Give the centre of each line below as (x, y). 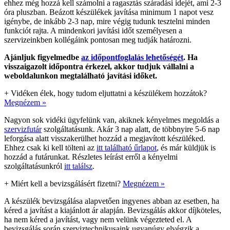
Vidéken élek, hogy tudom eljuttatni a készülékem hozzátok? (109, 93)
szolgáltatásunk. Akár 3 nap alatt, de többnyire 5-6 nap (131, 129)
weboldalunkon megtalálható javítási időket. (81, 75)
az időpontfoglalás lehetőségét (132, 57)
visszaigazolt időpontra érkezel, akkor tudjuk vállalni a (99, 66)
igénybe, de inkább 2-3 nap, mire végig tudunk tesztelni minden (107, 21)
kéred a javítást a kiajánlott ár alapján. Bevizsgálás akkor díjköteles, (113, 210)
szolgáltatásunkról (34, 166)
